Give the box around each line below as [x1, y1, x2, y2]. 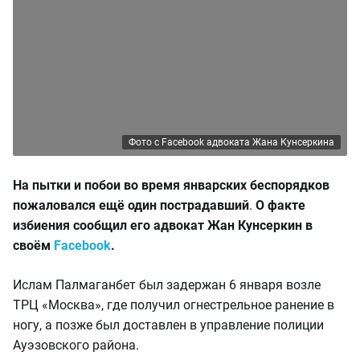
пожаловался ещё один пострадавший [13, 198, 249, 213]
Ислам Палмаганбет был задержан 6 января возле [13, 277, 321, 292]
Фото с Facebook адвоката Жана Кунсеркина [129, 137, 334, 148]
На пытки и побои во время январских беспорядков [13, 178, 329, 193]
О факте [256, 198, 305, 213]
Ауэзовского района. [13, 337, 139, 353]
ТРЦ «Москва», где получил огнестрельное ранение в [13, 297, 334, 313]
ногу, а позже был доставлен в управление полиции [13, 317, 324, 333]
